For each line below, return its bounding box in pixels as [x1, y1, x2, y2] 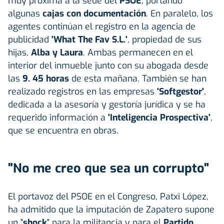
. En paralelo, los [146, 7, 213, 19]
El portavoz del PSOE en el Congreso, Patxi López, [8, 190, 208, 202]
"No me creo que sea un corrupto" [8, 159, 209, 176]
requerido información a [8, 111, 108, 123]
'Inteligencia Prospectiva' [108, 111, 210, 123]
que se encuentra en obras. [8, 124, 118, 136]
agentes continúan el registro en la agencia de [8, 20, 195, 32]
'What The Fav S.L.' [51, 33, 127, 45]
